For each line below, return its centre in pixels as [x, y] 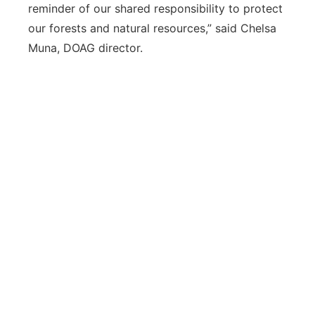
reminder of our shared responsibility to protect [155, 8]
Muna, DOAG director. [85, 48]
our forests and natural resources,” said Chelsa [152, 28]
